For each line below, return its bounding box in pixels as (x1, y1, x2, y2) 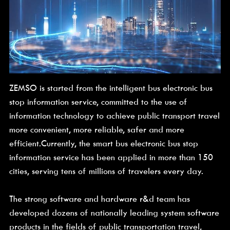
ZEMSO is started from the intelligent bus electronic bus (9, 83, 213, 93)
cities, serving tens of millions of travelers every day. (9, 166, 203, 177)
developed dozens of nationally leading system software (9, 208, 219, 218)
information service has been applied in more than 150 (9, 152, 213, 163)
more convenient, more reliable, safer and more (9, 125, 184, 135)
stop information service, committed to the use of (9, 97, 187, 107)
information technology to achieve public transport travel (9, 111, 220, 121)
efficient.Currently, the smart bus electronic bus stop (9, 139, 198, 149)
